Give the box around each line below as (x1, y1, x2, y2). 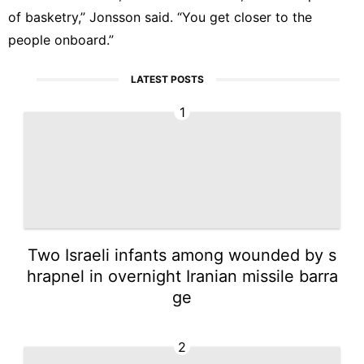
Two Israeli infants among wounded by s (28, 245, 336, 265)
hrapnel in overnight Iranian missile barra (26, 266, 338, 286)
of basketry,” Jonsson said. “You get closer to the (8, 8, 312, 25)
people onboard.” (8, 31, 114, 48)
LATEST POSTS (131, 72, 205, 85)
